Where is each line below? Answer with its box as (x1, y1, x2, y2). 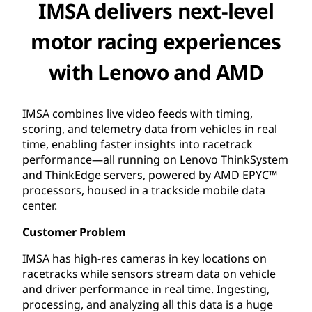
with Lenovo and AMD (49, 57, 263, 86)
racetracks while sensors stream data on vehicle (22, 265, 276, 281)
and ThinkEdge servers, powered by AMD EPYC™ (22, 166, 277, 182)
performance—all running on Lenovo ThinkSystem (22, 151, 288, 167)
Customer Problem (22, 224, 126, 240)
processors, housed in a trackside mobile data (22, 182, 265, 198)
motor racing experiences (31, 26, 281, 56)
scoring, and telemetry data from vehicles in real (22, 120, 277, 136)
